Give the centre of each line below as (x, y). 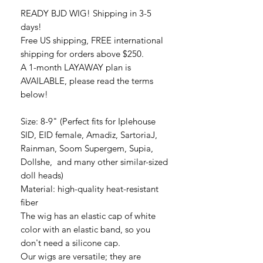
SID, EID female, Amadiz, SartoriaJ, (89, 134)
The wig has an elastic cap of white (88, 215)
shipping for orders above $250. (82, 53)
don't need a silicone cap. (70, 242)
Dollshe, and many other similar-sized (94, 161)
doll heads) (42, 175)
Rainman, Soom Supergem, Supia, (87, 148)
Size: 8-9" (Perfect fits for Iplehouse (88, 121)
